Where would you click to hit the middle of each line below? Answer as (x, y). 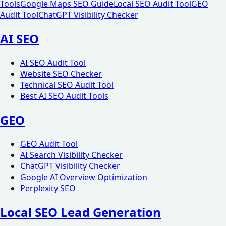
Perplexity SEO (48, 188)
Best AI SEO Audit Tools (64, 96)
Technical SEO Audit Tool (67, 85)
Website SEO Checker (61, 74)
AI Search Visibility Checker (71, 155)
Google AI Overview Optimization (84, 177)
